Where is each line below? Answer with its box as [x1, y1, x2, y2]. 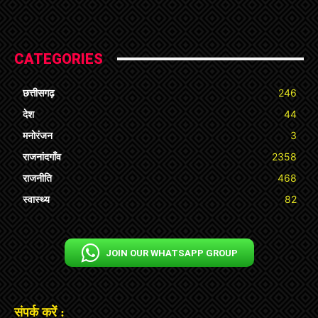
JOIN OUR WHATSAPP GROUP [105, 247, 238, 258]
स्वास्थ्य [23, 192, 50, 205]
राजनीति [23, 171, 52, 184]
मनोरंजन [23, 128, 53, 141]
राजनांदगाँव [23, 150, 61, 163]
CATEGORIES [14, 50, 103, 67]
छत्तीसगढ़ [23, 86, 55, 99]
